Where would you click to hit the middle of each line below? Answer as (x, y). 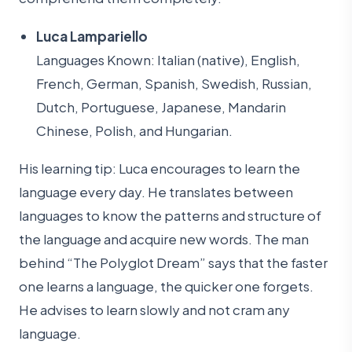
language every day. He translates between (156, 191)
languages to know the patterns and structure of (170, 215)
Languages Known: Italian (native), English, (169, 59)
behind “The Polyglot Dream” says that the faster (173, 262)
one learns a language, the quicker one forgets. (166, 286)
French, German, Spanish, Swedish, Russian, (174, 83)
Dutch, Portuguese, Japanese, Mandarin (161, 106)
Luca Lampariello (92, 36)
